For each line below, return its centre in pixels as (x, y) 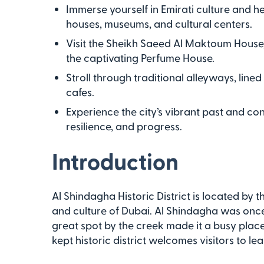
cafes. (80, 92)
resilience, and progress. (124, 126)
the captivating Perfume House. (140, 57)
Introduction (115, 161)
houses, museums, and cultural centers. (159, 23)
